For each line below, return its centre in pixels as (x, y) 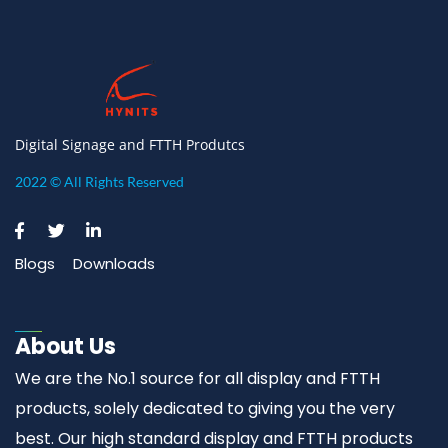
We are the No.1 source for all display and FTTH (197, 378)
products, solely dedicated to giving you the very (205, 408)
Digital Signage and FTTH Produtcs (130, 144)
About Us (65, 346)
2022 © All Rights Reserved (99, 181)
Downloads (114, 263)
